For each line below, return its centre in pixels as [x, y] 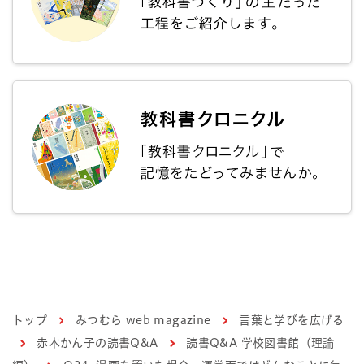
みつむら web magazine [143, 320]
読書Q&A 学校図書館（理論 [260, 342]
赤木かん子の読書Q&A [97, 342]
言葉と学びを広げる [292, 320]
